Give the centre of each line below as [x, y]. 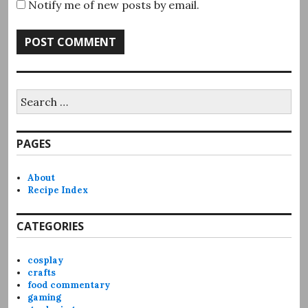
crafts [42, 272]
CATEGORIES [50, 226]
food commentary [69, 285]
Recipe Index [58, 190]
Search [30, 94]
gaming [45, 297]
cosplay [46, 260]
